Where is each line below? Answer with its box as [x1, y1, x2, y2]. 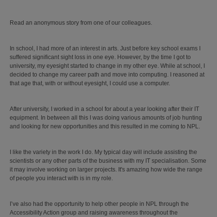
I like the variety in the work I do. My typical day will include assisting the [10, 149, 197, 155]
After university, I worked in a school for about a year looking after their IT [10, 106, 199, 112]
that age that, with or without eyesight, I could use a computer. [10, 80, 171, 87]
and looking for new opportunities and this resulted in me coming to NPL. [10, 123, 201, 130]
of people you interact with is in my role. [10, 175, 116, 182]
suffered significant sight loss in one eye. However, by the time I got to [10, 54, 191, 61]
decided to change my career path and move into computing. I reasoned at [10, 71, 204, 78]
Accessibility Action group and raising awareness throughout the [10, 209, 178, 216]
